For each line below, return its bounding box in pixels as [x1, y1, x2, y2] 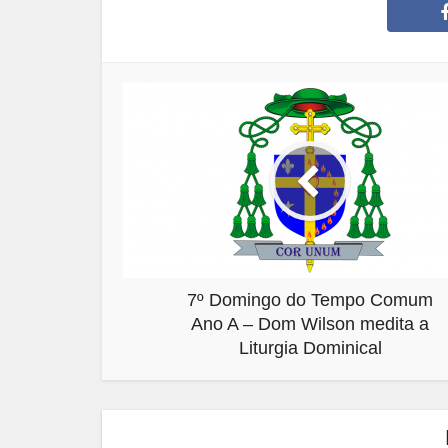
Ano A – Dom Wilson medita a [191, 314, 429, 334]
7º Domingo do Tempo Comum [187, 290, 433, 310]
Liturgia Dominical [238, 338, 382, 358]
